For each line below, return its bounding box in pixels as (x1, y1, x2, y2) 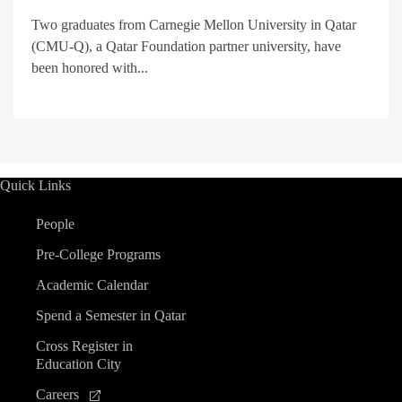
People (36, 216, 74, 232)
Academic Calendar (36, 277, 148, 293)
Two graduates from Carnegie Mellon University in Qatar (31, 16, 356, 32)
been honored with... (31, 59, 148, 75)
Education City (36, 356, 121, 371)
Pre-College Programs (36, 247, 161, 262)
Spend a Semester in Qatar (36, 308, 186, 323)
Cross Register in (36, 338, 133, 354)
